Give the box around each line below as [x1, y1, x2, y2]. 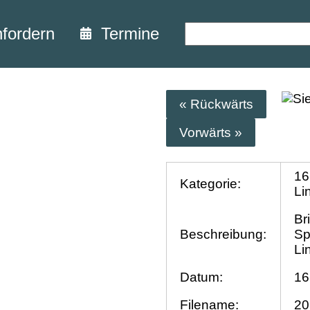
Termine [91, 24, 159, 43]
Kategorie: [180, 176, 241, 192]
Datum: [180, 270, 224, 285]
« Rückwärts [179, 96, 254, 111]
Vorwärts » [179, 125, 243, 140]
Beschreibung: [180, 227, 267, 242]
